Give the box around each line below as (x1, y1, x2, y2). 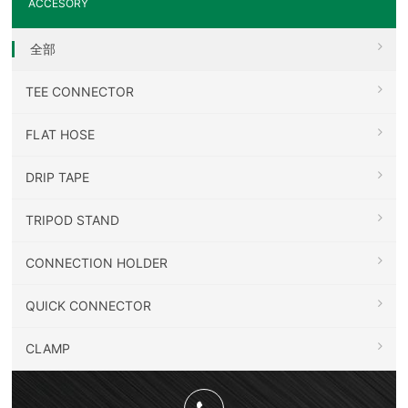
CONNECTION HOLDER (25, 255, 168, 271)
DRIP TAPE (25, 169, 90, 186)
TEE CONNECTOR (25, 84, 135, 100)
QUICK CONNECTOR (25, 298, 152, 314)
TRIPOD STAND (25, 212, 120, 229)
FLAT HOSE (25, 127, 96, 143)
